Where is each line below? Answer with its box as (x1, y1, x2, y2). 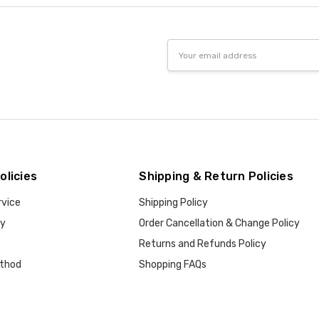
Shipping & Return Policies (139, 169, 293, 184)
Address (167, 56, 205, 69)
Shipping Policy (139, 197, 209, 209)
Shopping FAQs (139, 258, 207, 271)
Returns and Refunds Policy (139, 238, 267, 251)
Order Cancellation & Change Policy (139, 217, 300, 230)
